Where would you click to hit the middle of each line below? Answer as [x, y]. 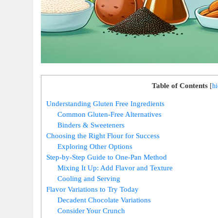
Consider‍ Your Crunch [91, 210]
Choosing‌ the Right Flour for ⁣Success [103, 135]
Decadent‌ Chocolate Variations [104, 200]
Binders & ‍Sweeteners [91, 125]
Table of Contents [180, 85]
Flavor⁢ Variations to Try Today [93, 189]
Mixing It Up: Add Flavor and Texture [115, 167]
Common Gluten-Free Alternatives [109, 114]
